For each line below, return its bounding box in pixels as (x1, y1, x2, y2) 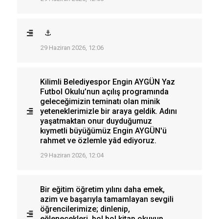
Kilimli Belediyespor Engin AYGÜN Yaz (40, 77, 175, 87)
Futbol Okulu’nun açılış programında (40, 87, 169, 96)
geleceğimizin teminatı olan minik (40, 96, 160, 106)
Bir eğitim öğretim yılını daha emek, (40, 184, 165, 194)
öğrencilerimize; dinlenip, (40, 204, 130, 214)
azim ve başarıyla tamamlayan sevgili (40, 194, 174, 204)
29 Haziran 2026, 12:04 (41, 151, 104, 159)
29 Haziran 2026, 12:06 (41, 44, 104, 51)
